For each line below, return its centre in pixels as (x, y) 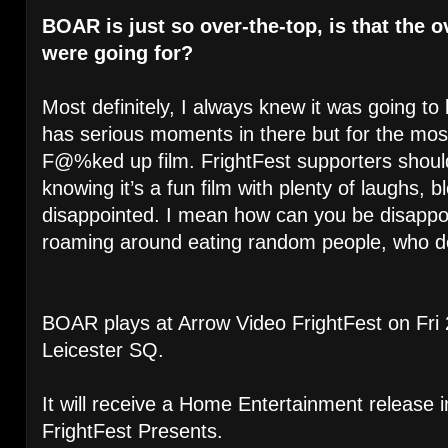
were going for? (120, 53)
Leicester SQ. (103, 350)
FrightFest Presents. (132, 431)
